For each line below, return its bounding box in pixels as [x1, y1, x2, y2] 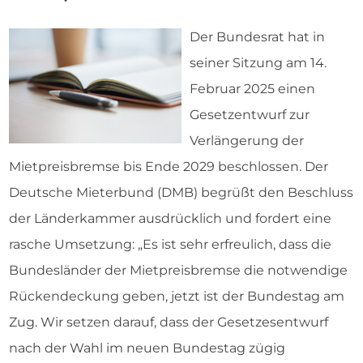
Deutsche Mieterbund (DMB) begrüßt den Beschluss [9, 185, 353, 200]
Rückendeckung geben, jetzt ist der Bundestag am [9, 288, 344, 304]
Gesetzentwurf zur [190, 107, 310, 122]
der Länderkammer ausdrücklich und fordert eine [9, 211, 331, 226]
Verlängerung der [190, 133, 304, 148]
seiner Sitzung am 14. [190, 55, 327, 70]
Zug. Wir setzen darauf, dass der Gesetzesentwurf [9, 314, 328, 330]
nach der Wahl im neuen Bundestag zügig [9, 340, 285, 356]
